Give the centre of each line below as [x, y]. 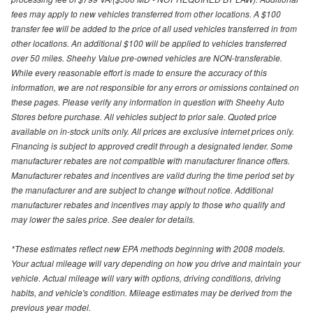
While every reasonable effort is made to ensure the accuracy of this [139, 72]
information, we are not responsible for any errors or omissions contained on [155, 87]
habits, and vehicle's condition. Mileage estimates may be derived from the [152, 292]
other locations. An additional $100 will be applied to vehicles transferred [149, 43]
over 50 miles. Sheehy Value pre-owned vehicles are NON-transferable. [147, 57]
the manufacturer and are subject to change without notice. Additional [142, 189]
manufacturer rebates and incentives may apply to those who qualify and [148, 204]
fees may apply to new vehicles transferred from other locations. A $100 [146, 13]
